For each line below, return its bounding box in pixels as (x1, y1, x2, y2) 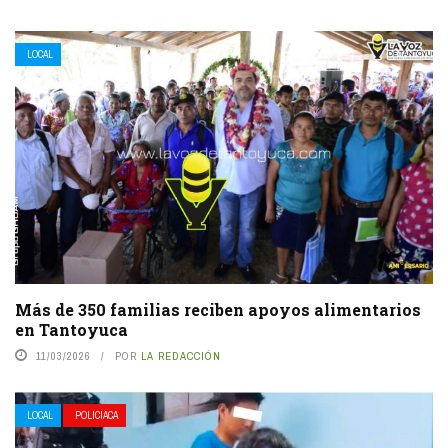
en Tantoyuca (15, 319, 128, 341)
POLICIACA (75, 409, 118, 423)
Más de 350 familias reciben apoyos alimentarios (15, 299, 421, 321)
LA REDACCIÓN (141, 349, 221, 364)
